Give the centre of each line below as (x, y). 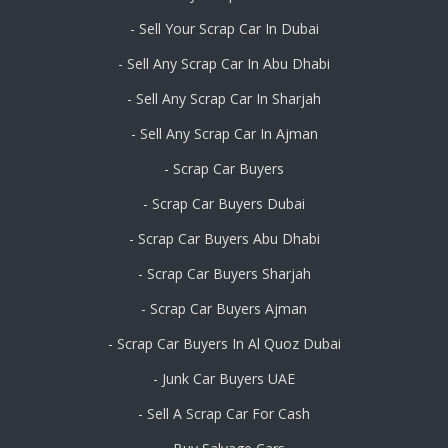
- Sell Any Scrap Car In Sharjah (224, 99)
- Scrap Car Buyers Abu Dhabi (224, 239)
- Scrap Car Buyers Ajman (224, 309)
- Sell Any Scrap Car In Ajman (224, 134)
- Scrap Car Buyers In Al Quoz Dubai (224, 344)
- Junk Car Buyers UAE (224, 379)
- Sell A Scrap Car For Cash (224, 414)
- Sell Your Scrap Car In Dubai (224, 29)
